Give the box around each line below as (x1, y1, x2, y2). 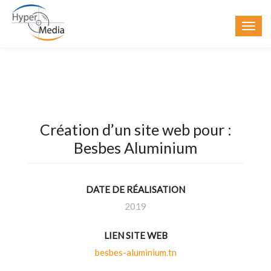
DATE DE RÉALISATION (86, 184, 185, 195)
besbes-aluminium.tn (94, 247, 177, 258)
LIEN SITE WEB (103, 230, 168, 241)
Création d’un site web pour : (39, 120, 232, 139)
